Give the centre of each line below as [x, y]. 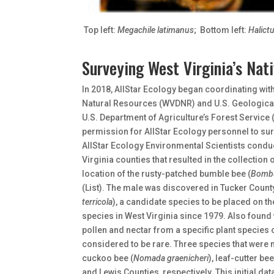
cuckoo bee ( [108, 258]
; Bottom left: [221, 30]
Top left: [101, 30]
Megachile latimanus [156, 30]
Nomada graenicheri [171, 258]
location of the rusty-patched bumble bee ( [167, 173]
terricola [98, 202]
